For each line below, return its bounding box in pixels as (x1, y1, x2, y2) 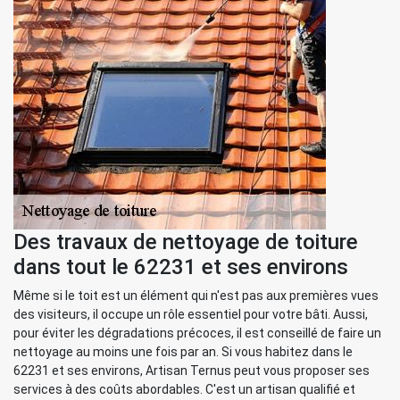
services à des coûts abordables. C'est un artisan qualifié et (13, 382, 355, 396)
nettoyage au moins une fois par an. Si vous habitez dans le (13, 345, 353, 359)
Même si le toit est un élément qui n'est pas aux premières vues (13, 288, 379, 303)
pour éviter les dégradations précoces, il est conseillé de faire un (13, 326, 381, 340)
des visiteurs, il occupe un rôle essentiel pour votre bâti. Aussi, (13, 307, 368, 321)
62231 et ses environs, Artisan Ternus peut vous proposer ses (13, 363, 370, 378)
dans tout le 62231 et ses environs (13, 254, 348, 279)
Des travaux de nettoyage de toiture (13, 229, 358, 254)
